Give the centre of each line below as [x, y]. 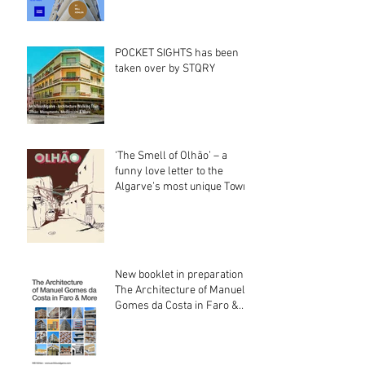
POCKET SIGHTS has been [177, 54]
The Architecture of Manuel [180, 291]
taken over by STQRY [165, 69]
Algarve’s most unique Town [182, 187]
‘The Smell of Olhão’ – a [171, 156]
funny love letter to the [169, 172]
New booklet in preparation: [180, 275]
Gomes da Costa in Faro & [177, 306]
